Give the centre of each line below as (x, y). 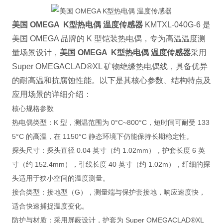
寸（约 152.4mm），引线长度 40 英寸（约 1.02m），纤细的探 (111, 165)
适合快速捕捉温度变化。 (50, 206)
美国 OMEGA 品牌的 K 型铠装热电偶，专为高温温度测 (109, 39)
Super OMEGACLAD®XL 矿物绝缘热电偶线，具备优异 (110, 67)
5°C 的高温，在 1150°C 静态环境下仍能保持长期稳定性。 (102, 137)
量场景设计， (36, 53)
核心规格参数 (33, 109)
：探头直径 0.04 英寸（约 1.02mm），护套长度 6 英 (122, 151)
